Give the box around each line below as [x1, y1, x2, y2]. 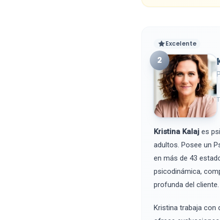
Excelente [165, 39, 196, 48]
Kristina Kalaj [154, 127, 199, 136]
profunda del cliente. [154, 180, 219, 189]
